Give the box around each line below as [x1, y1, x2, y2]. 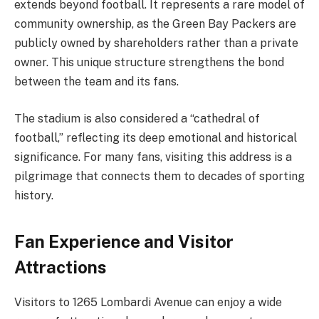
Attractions [14, 256, 107, 277]
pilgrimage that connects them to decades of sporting [14, 169, 305, 184]
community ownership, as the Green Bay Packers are [14, 17, 296, 31]
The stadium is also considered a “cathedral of [14, 112, 260, 126]
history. [14, 189, 53, 203]
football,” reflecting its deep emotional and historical [14, 131, 297, 145]
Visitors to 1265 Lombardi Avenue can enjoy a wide [14, 295, 282, 309]
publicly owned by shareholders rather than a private [14, 36, 298, 51]
